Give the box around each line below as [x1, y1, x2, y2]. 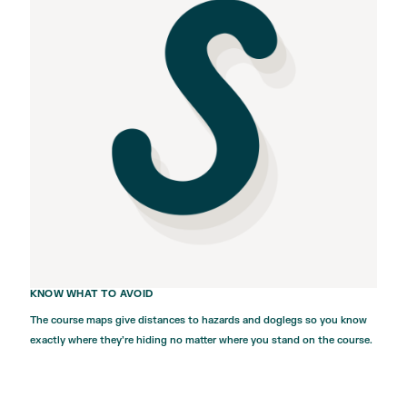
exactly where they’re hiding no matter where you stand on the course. [30, 333, 372, 347]
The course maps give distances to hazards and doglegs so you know [30, 313, 367, 327]
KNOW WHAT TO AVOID [30, 286, 153, 301]
